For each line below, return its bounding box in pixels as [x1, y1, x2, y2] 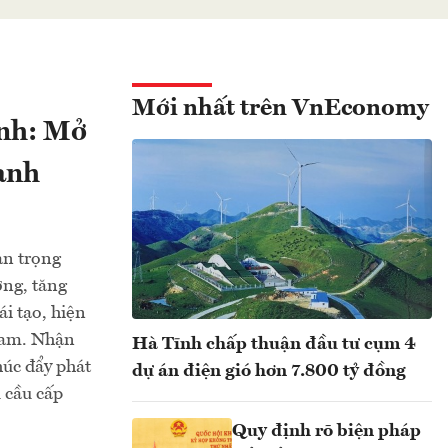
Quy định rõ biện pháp [232, 422, 421, 440]
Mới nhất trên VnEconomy [132, 97, 429, 121]
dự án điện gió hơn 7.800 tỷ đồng [132, 362, 406, 380]
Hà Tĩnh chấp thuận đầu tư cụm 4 [132, 335, 416, 353]
